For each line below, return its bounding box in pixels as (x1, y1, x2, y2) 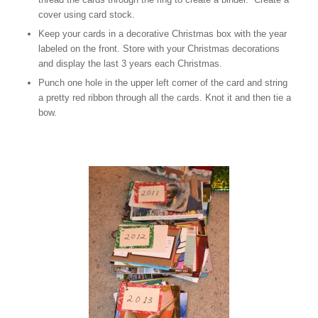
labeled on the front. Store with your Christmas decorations (38, 43, 280, 55)
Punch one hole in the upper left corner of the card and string (38, 77, 287, 89)
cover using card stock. (38, 9, 135, 21)
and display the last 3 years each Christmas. (38, 58, 222, 70)
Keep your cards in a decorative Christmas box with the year (38, 28, 287, 40)
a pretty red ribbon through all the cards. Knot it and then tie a (38, 92, 291, 104)
